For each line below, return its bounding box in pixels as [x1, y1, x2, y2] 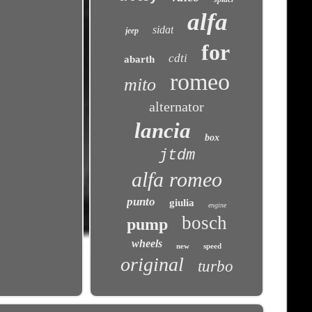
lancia [134, 118, 191, 143]
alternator [149, 99, 205, 114]
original [120, 253, 184, 275]
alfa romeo [131, 168, 222, 191]
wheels [132, 237, 163, 249]
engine [208, 201, 227, 209]
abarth [123, 54, 155, 65]
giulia [169, 197, 195, 208]
